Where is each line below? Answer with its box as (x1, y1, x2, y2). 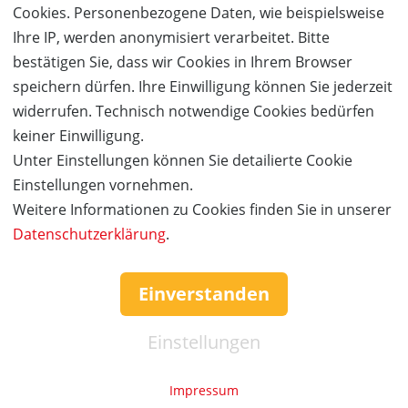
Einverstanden (138, 281, 270, 306)
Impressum (169, 382, 239, 399)
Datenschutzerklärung (13, 224, 166, 244)
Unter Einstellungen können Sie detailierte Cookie (13, 150, 352, 170)
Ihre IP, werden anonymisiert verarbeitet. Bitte (13, 27, 330, 47)
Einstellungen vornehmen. (13, 175, 193, 195)
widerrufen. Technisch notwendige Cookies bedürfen (13, 101, 374, 121)
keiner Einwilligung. (13, 126, 144, 146)
